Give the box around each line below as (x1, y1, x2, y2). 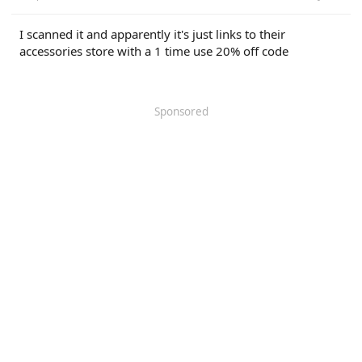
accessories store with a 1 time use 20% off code (19, 42, 288, 59)
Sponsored (154, 103, 208, 119)
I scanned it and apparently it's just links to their (19, 25, 285, 42)
